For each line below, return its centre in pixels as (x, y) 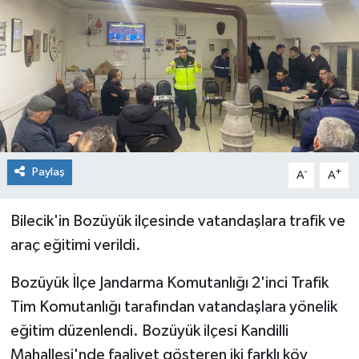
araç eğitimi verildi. (75, 245)
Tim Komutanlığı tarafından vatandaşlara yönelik (173, 307)
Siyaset (68, 28)
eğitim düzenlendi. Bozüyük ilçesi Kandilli (149, 331)
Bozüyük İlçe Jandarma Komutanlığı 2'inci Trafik (169, 282)
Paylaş (48, 171)
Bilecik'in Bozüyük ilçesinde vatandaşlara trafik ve (177, 221)
